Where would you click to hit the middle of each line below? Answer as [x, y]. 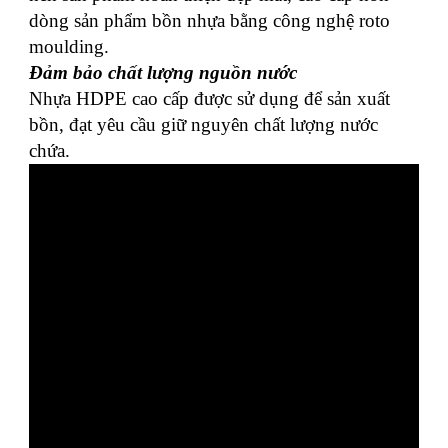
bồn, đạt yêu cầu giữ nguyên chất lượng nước [203, 124]
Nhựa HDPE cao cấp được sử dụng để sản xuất [209, 98]
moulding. [69, 46]
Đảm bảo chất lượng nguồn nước [163, 72]
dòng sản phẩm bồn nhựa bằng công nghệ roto [209, 20]
